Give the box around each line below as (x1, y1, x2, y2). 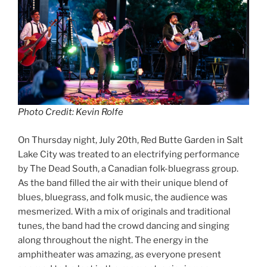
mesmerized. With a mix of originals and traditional (18, 206, 231, 217)
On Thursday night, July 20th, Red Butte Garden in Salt (18, 134, 243, 145)
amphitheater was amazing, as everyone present (18, 249, 221, 260)
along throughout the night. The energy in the (18, 234, 209, 246)
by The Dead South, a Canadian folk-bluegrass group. (18, 163, 238, 174)
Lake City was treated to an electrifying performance (18, 148, 240, 160)
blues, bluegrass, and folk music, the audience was (18, 191, 228, 203)
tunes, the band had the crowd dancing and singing (18, 220, 229, 231)
